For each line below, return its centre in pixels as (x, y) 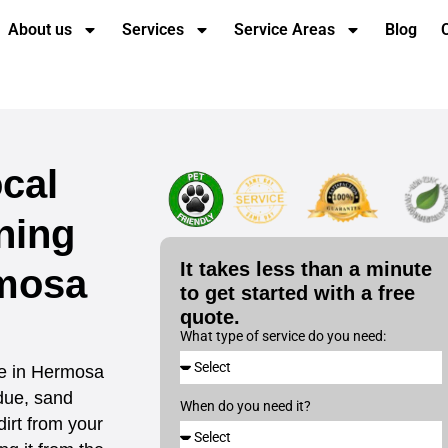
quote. (210, 316)
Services (153, 29)
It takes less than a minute (306, 268)
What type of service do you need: (283, 335)
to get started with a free (297, 292)
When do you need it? (245, 405)
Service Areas (285, 29)
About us (40, 29)
